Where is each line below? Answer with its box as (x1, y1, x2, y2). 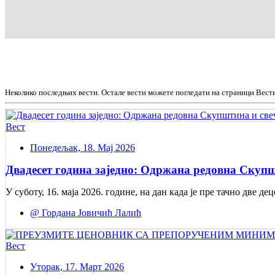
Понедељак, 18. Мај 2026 (30, 142, 135, 153)
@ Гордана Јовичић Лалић (30, 207, 141, 218)
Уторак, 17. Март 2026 (30, 261, 124, 272)
